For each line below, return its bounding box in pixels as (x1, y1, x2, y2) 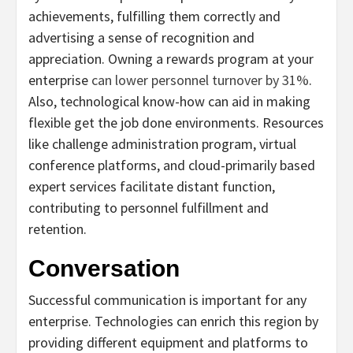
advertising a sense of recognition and (28, 28, 255, 46)
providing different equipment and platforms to (28, 333, 308, 351)
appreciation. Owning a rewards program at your (28, 49, 314, 68)
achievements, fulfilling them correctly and (28, 6, 281, 25)
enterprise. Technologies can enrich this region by (28, 311, 318, 330)
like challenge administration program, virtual (28, 134, 296, 153)
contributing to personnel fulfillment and (28, 198, 269, 217)
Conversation (28, 255, 180, 281)
